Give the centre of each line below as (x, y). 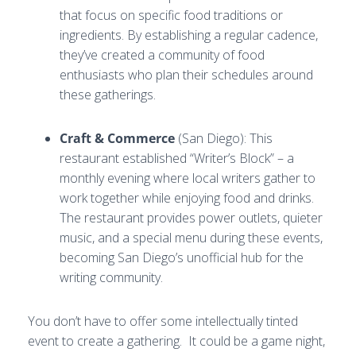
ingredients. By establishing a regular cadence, (189, 35)
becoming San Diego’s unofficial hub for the (182, 257)
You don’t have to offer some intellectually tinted (163, 321)
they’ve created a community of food (162, 55)
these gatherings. (108, 95)
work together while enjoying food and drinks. (187, 198)
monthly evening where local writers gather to (188, 178)
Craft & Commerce (117, 138)
